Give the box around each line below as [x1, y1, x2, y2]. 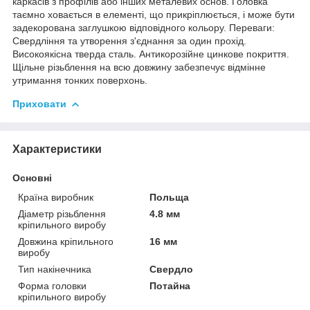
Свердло [149, 263, 194, 275]
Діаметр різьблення [18, 208, 106, 219]
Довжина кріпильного [18, 235, 113, 247]
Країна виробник [18, 191, 93, 203]
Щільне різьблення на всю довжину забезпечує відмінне [12, 61, 266, 73]
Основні [12, 172, 52, 183]
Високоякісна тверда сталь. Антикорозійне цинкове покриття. [12, 48, 289, 60]
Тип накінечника [18, 263, 91, 275]
